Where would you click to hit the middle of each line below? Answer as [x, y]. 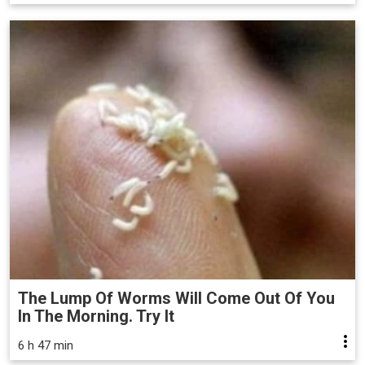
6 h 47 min [46, 345]
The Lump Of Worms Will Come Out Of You [176, 298]
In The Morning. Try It [96, 316]
